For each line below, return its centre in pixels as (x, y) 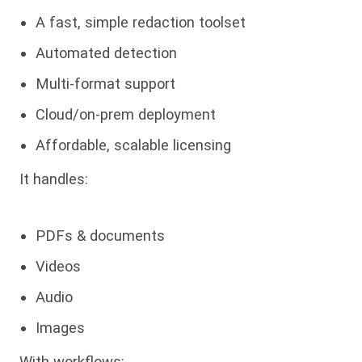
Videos (58, 266)
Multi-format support (105, 83)
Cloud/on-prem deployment (126, 114)
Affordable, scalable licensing (133, 145)
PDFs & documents (100, 235)
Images (60, 327)
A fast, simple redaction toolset (141, 22)
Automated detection (106, 53)
